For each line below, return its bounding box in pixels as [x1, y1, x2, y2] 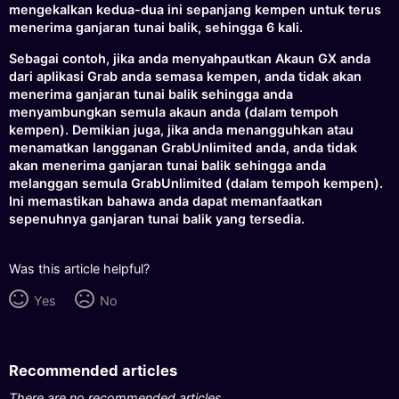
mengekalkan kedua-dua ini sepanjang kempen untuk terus [9, 2, 382, 18]
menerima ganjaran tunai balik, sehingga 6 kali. [9, 20, 304, 36]
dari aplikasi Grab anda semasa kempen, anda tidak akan [9, 68, 362, 84]
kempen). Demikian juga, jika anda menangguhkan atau [9, 121, 354, 137]
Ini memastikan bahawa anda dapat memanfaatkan [9, 192, 323, 208]
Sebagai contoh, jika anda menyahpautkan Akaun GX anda [9, 50, 371, 66]
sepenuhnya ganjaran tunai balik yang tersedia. [9, 210, 305, 226]
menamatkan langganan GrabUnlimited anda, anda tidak [9, 139, 358, 155]
